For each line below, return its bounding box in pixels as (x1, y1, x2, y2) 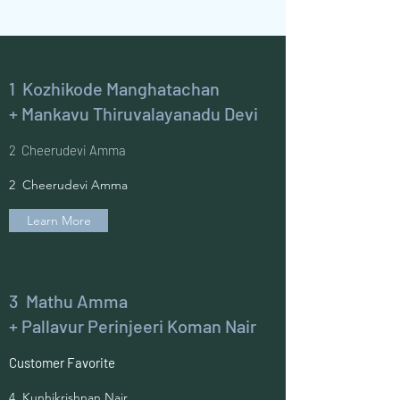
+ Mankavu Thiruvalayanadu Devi (9, 103, 258, 124)
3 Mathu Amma (9, 290, 128, 312)
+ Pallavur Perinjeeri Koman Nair (9, 315, 256, 337)
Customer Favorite (9, 354, 115, 371)
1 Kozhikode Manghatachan (9, 78, 220, 99)
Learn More (26, 212, 91, 229)
